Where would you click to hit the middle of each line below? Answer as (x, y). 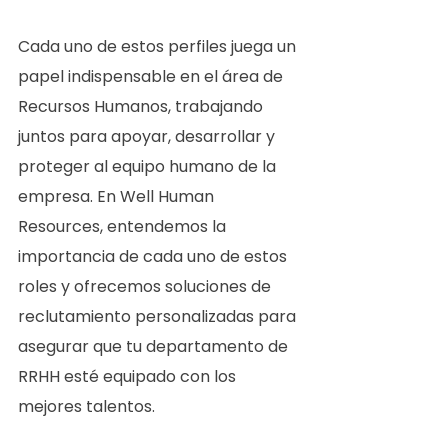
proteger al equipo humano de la (149, 167)
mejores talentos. (90, 407)
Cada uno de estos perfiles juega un (159, 47)
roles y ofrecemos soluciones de (146, 287)
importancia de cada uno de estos (154, 257)
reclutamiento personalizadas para (159, 317)
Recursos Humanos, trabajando (142, 107)
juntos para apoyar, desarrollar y (148, 137)
